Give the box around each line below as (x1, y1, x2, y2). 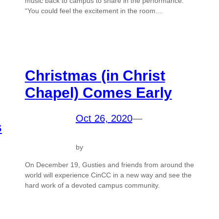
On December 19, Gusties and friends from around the (24, 160, 194, 169)
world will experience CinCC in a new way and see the (24, 171, 192, 179)
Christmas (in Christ (24, 67, 165, 84)
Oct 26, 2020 (75, 112, 132, 124)
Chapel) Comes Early (24, 84, 172, 101)
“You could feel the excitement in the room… (24, 6, 162, 15)
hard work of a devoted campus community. (24, 181, 160, 189)
